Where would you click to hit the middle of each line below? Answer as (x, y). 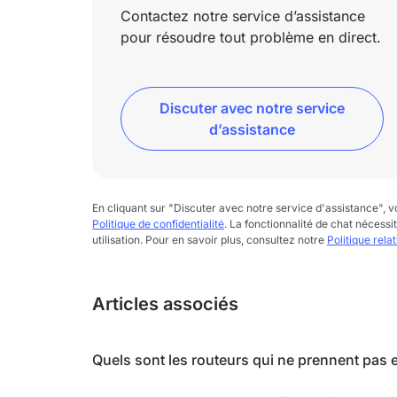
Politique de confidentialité (158, 224)
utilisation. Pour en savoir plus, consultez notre (210, 240)
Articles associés (165, 304)
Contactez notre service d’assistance (243, 16)
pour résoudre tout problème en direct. (251, 37)
